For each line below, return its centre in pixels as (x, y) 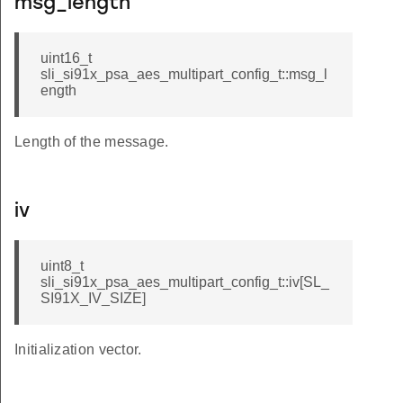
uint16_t (66, 58)
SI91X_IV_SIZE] (93, 299)
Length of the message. (92, 142)
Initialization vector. (78, 350)
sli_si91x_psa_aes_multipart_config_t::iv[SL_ (185, 282)
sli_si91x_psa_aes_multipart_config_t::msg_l (184, 75)
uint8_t (62, 266)
